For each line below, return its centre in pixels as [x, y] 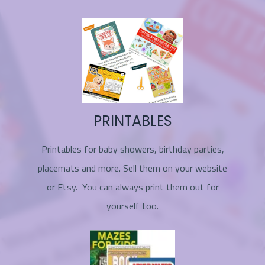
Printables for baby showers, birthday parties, [132, 149]
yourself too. [132, 206]
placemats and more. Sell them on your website [132, 168]
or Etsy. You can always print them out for [132, 187]
